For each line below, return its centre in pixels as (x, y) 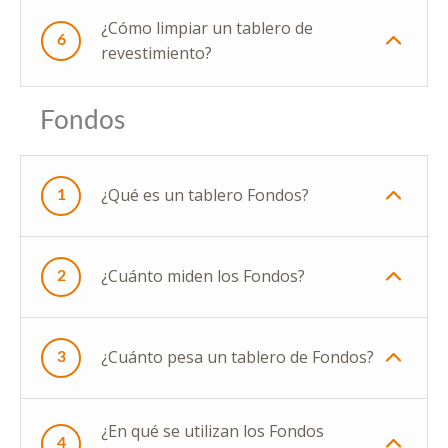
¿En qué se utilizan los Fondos (212, 430)
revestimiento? (156, 52)
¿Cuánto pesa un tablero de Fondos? (237, 357)
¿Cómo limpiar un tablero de (207, 27)
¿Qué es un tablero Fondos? (205, 195)
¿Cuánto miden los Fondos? (203, 276)
